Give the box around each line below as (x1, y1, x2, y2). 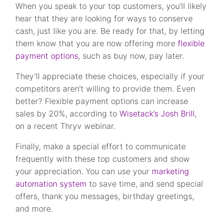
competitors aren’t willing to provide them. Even (15, 84, 196, 94)
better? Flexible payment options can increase (15, 96, 189, 107)
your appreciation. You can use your (15, 166, 152, 177)
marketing (152, 166, 190, 177)
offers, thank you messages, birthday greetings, (15, 191, 195, 202)
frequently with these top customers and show (15, 154, 190, 164)
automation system (15, 179, 87, 189)
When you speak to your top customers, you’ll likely (15, 1, 207, 11)
